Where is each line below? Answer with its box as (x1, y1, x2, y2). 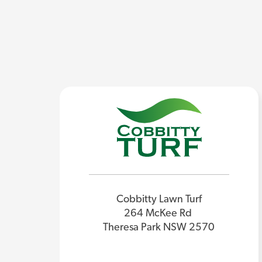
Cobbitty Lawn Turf (116, 194, 202, 205)
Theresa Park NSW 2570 (103, 222, 215, 233)
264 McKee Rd (123, 208, 194, 219)
